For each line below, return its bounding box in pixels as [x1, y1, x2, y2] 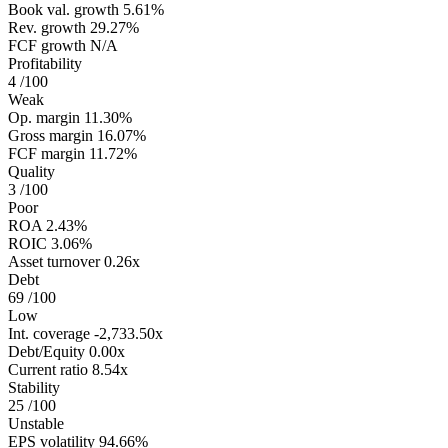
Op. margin [8, 108, 80, 126]
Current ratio [8, 360, 88, 378]
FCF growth [8, 36, 86, 54]
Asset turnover [8, 252, 100, 270]
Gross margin [8, 126, 93, 144]
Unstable [8, 414, 64, 432]
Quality [8, 162, 55, 180]
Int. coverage [8, 324, 90, 342]
